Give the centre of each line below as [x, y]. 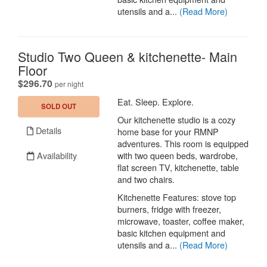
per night [69, 84]
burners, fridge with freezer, [170, 209]
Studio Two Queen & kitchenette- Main [128, 57]
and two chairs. [146, 179]
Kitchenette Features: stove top [177, 197]
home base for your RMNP [168, 132]
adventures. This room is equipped [183, 144]
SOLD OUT [59, 107]
